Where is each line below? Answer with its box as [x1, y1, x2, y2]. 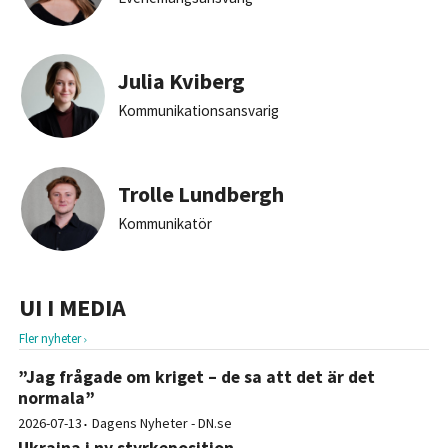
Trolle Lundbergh [117, 180, 284, 209]
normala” [17, 387, 95, 410]
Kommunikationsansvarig [117, 100, 279, 120]
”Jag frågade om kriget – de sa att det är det [17, 366, 375, 389]
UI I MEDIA [18, 292, 126, 324]
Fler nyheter [18, 330, 84, 348]
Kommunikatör [117, 213, 212, 233]
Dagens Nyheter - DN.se [91, 414, 232, 433]
